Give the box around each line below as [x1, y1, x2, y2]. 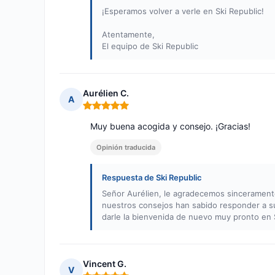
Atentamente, [102, 29, 155, 40]
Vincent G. [83, 258, 126, 269]
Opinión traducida [96, 143, 155, 152]
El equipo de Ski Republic [102, 41, 198, 52]
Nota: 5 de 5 [82, 104, 134, 117]
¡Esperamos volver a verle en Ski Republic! [102, 6, 264, 17]
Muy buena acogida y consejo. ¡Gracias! [90, 121, 250, 132]
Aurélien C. [83, 88, 129, 99]
